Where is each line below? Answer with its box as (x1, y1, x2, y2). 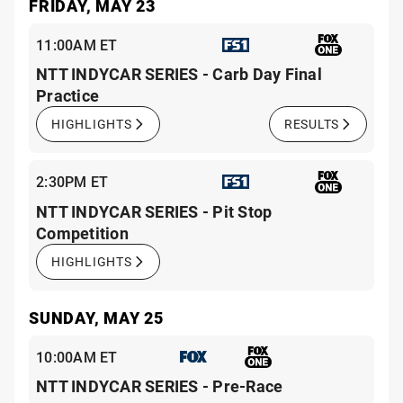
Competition (36, 221, 129, 244)
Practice (36, 85, 99, 107)
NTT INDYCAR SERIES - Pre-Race (36, 374, 283, 397)
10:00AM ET (36, 346, 118, 366)
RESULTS (283, 115, 339, 133)
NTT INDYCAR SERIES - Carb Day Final (36, 63, 322, 85)
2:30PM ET (36, 172, 109, 192)
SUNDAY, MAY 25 (29, 306, 164, 328)
